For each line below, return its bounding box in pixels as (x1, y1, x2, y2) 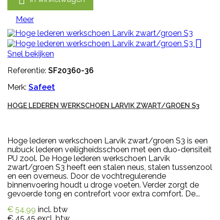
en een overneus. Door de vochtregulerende (7, 171, 166, 181)
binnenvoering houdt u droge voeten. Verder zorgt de (7, 180, 199, 190)
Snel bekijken (7, 49, 54, 59)
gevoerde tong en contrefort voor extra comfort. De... (7, 189, 200, 199)
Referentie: (7, 66, 48, 76)
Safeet (28, 82, 55, 92)
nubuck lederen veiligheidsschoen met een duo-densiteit (7, 145, 212, 155)
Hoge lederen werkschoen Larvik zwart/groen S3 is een (7, 136, 208, 146)
